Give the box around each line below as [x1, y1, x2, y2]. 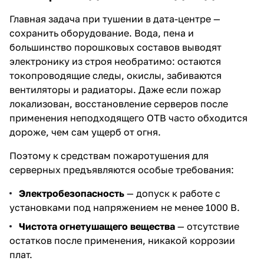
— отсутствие [175, 220, 239, 232]
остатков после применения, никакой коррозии [9, 234, 235, 246]
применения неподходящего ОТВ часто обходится [9, 111, 247, 124]
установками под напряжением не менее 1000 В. [9, 201, 240, 213]
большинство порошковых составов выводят [9, 41, 222, 53]
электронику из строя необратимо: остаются [9, 55, 221, 67]
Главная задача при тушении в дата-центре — [9, 12, 220, 25]
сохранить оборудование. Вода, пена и [9, 27, 194, 39]
